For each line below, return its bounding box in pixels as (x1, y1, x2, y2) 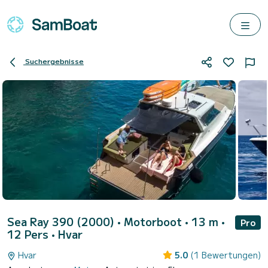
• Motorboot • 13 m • (117, 214, 225, 229)
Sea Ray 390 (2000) (7, 214, 117, 229)
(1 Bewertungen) (190, 249, 261, 261)
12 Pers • (7, 226, 58, 242)
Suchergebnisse (25, 56, 84, 66)
